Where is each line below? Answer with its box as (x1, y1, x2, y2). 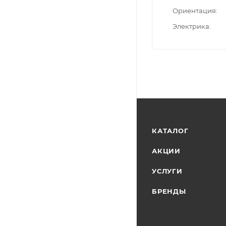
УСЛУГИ (152, 167, 183, 175)
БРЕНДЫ (152, 187, 186, 195)
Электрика (173, 22, 209, 30)
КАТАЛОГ (152, 127, 189, 135)
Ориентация (173, 6, 216, 15)
